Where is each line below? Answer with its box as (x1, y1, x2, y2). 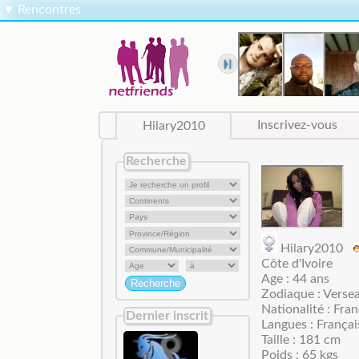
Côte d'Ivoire (260, 256, 333, 270)
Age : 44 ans (260, 272, 329, 285)
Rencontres (18, 3, 82, 17)
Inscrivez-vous (257, 119, 338, 132)
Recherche (126, 154, 188, 167)
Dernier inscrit (126, 309, 209, 322)
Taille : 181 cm (260, 333, 341, 346)
